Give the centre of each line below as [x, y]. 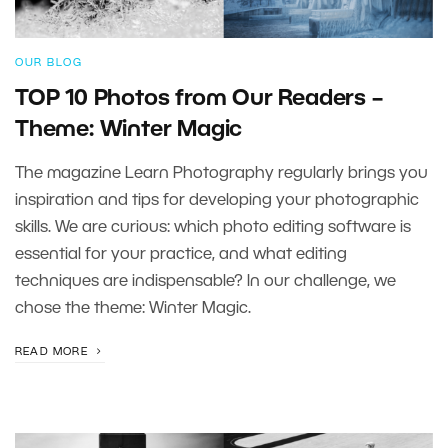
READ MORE [53, 352]
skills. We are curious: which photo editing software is [213, 228]
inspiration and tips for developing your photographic [217, 201]
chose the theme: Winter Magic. [133, 309]
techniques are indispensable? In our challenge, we [205, 282]
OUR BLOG [48, 63]
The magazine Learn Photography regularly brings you [221, 174]
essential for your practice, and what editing [181, 255]
